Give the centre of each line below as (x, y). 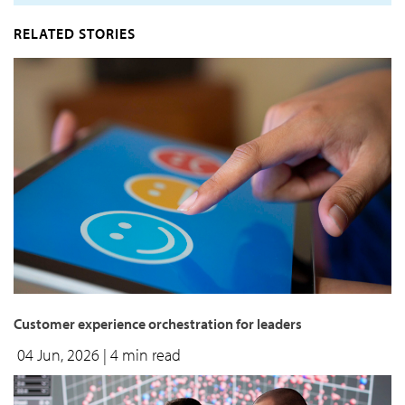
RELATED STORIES (75, 33)
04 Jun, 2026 (60, 355)
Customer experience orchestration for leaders (158, 324)
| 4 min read (142, 355)
